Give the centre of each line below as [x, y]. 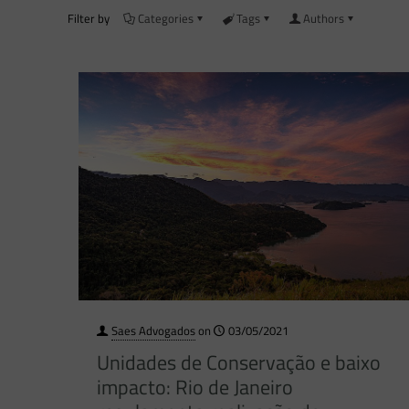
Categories [166, 18]
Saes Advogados [153, 330]
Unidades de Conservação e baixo [238, 362]
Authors [324, 18]
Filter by [89, 18]
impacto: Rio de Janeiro [194, 387]
